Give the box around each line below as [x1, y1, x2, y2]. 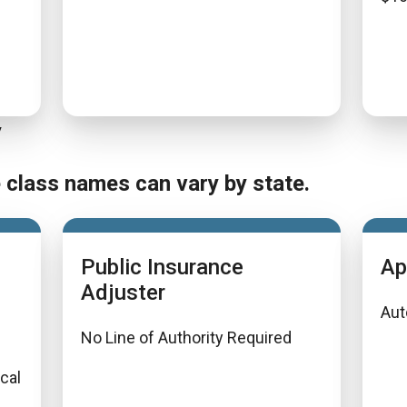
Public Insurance [81, 254, 243, 280]
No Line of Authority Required [81, 328, 292, 347]
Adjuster [81, 280, 165, 305]
